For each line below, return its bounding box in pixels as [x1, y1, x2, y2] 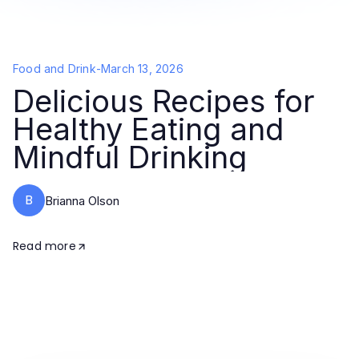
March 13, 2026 [101, 62, 184, 75]
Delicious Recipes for [13, 83, 315, 119]
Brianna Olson [45, 192, 119, 208]
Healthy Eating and [13, 111, 284, 147]
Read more [13, 238, 76, 254]
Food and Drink [13, 62, 96, 75]
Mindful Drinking [13, 139, 247, 175]
